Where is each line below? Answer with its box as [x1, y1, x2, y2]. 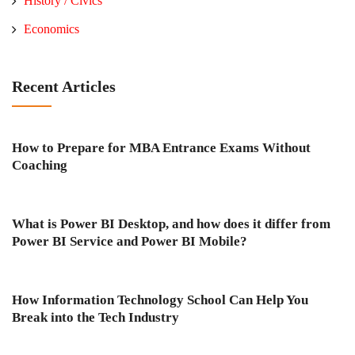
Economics [24, 22, 79, 36]
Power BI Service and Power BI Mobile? [12, 234, 247, 250]
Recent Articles [12, 78, 116, 96]
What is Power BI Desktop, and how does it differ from [12, 216, 330, 232]
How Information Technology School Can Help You [12, 292, 308, 308]
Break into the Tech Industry [12, 310, 179, 326]
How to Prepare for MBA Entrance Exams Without [12, 140, 311, 156]
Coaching [12, 158, 67, 174]
